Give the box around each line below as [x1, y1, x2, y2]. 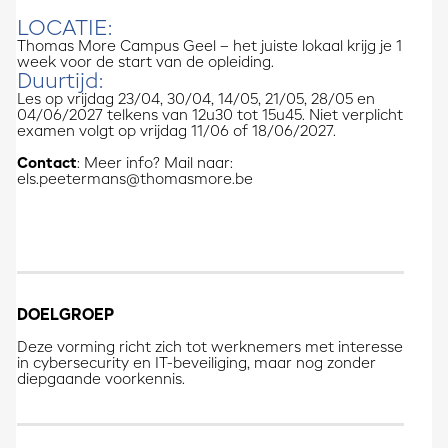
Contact [16, 157, 77, 172]
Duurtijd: [16, 72, 115, 94]
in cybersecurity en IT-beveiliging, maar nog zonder [16, 357, 376, 372]
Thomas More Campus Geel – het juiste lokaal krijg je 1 [16, 40, 402, 55]
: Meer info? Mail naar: [76, 157, 233, 172]
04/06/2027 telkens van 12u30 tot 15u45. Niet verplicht [16, 109, 403, 124]
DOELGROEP [16, 308, 114, 325]
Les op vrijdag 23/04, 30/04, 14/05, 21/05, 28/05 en [16, 93, 375, 108]
